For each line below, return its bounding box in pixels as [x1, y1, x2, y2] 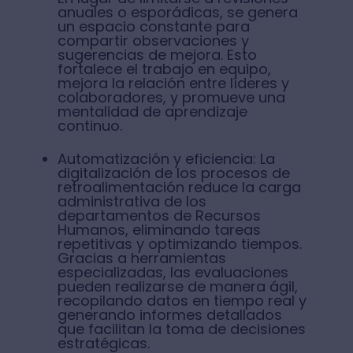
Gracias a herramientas [57, 248, 226, 268]
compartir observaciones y [57, 31, 249, 50]
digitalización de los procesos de [57, 163, 290, 183]
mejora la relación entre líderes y [57, 73, 289, 93]
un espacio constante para [57, 17, 250, 36]
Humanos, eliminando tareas [57, 220, 261, 240]
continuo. [57, 116, 122, 136]
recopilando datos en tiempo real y [57, 291, 307, 310]
